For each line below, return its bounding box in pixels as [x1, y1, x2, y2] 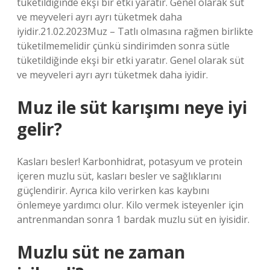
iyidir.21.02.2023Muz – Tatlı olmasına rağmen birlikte [17, 25, 253, 38]
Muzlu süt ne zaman [17, 240, 185, 263]
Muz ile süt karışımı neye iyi [17, 96, 247, 119]
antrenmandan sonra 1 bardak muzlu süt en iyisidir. [17, 213, 250, 226]
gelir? [17, 118, 62, 140]
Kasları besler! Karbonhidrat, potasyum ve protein [17, 155, 242, 168]
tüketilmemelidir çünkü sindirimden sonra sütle [17, 39, 230, 52]
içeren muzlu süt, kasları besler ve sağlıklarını [17, 169, 221, 183]
